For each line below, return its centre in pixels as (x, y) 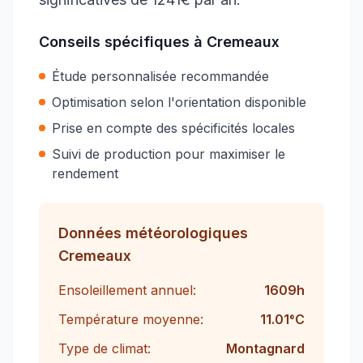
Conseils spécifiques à (123, 42)
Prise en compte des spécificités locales (173, 128)
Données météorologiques (153, 233)
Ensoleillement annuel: (127, 290)
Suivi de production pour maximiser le (169, 154)
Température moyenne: (131, 319)
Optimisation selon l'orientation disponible (179, 102)
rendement (85, 173)
